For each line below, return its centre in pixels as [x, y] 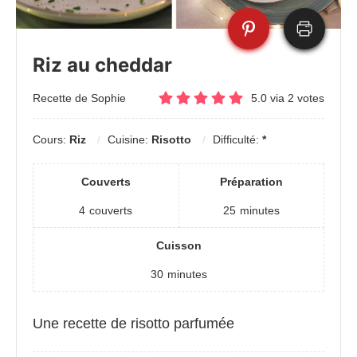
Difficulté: [237, 140]
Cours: [51, 140]
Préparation [251, 182]
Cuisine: [129, 140]
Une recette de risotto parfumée [133, 324]
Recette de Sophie [79, 98]
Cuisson [178, 246]
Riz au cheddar [102, 65]
